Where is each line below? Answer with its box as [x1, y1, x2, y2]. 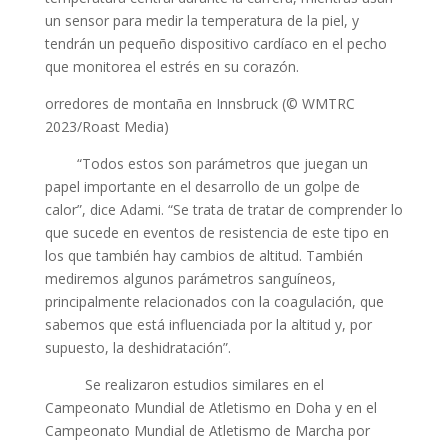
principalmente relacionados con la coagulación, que [44, 292, 384, 311]
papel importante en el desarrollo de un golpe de [44, 177, 360, 196]
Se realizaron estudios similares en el [44, 375, 324, 394]
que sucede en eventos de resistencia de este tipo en [44, 223, 389, 242]
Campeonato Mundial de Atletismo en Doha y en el [44, 398, 377, 417]
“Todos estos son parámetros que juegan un [44, 154, 368, 173]
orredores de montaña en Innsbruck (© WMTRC [44, 94, 355, 113]
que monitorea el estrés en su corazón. [44, 57, 299, 76]
